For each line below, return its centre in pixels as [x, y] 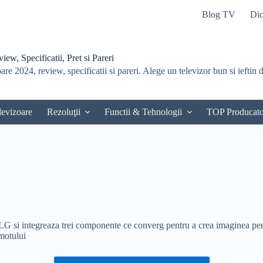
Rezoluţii [64, 112]
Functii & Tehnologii [144, 112]
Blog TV [218, 14]
